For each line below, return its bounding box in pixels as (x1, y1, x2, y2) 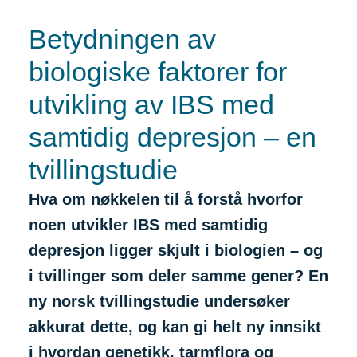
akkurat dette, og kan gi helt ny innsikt (29, 318, 321, 336)
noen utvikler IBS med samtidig (29, 216, 268, 234)
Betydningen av (29, 24, 216, 55)
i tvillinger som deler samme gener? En (29, 267, 328, 285)
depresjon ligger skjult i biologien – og (29, 241, 323, 260)
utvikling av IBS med (29, 89, 274, 120)
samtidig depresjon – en (29, 122, 316, 153)
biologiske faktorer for (29, 57, 287, 88)
